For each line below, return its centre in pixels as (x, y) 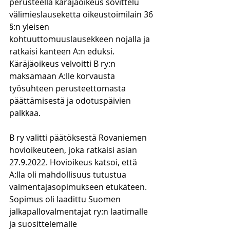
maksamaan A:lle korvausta (63, 76)
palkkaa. (25, 113)
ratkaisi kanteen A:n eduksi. (63, 51)
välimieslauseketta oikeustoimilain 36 (82, 14)
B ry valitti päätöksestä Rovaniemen (79, 138)
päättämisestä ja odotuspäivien (71, 101)
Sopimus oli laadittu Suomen (66, 199)
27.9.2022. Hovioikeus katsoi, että (74, 162)
